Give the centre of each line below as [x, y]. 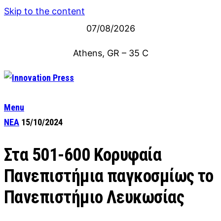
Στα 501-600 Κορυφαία [83, 155]
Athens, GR [97, 53]
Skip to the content [44, 11]
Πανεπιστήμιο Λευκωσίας [94, 197]
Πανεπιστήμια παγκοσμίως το [109, 176]
